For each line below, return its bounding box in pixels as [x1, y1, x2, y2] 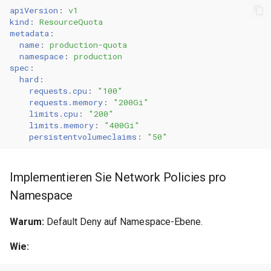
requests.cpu [29, 85, 87, 96]
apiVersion [10, 4, 58, 16]
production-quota [50, 39, 127, 50]
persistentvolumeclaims [29, 131, 137, 142]
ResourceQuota [39, 16, 103, 27]
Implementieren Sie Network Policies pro [10, 170, 227, 184]
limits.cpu [29, 108, 78, 119]
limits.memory [29, 119, 94, 131]
